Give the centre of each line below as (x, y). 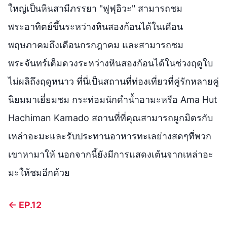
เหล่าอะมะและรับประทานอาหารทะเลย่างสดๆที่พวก (110, 136)
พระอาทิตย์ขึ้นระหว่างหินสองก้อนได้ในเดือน (96, 26)
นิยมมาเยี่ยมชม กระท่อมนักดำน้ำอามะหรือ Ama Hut (113, 99)
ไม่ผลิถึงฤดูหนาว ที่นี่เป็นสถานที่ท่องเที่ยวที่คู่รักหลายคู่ (113, 81)
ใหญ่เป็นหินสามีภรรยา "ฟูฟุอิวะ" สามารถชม (95, 8)
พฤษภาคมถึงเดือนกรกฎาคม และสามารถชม (96, 45)
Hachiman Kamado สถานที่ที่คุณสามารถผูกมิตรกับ (110, 118)
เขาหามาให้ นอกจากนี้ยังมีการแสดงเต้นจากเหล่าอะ (111, 154)
